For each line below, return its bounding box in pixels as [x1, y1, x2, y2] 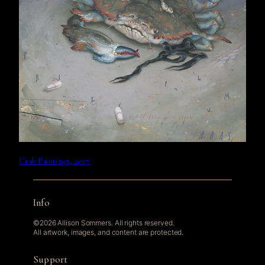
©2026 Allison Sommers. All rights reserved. [33, 218, 174, 227]
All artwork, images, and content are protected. [33, 227, 184, 237]
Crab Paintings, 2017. [19, 156, 91, 166]
